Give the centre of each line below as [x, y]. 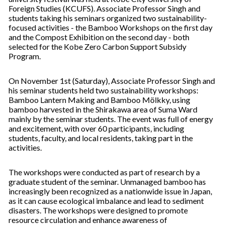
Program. [25, 56]
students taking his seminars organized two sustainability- [108, 18]
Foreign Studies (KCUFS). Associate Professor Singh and [104, 9]
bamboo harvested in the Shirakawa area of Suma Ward [103, 109]
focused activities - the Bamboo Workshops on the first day [110, 28]
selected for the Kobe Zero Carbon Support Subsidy [97, 47]
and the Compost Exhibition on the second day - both [99, 37]
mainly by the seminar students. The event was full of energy [111, 119]
